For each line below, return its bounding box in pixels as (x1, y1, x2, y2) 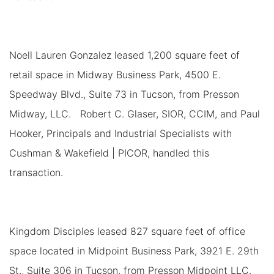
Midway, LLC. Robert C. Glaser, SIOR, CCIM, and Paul (9, 107, 260, 120)
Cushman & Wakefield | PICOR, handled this (9, 146, 209, 159)
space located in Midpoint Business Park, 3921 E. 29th (9, 244, 259, 257)
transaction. (9, 166, 63, 179)
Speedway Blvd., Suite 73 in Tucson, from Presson (9, 87, 239, 100)
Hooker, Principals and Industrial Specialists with (9, 127, 232, 139)
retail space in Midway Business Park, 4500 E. (9, 68, 221, 81)
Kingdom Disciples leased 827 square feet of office (9, 224, 245, 237)
